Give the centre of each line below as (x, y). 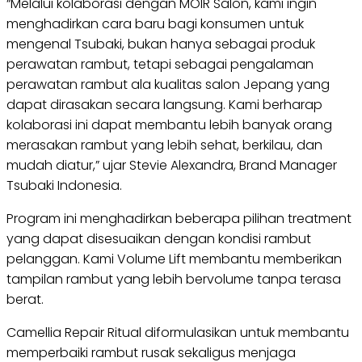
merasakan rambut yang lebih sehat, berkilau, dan (164, 145)
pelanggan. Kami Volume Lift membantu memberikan (174, 259)
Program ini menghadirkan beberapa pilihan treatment (179, 219)
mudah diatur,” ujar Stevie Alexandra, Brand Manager (172, 165)
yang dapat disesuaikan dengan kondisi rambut (159, 239)
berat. (25, 299)
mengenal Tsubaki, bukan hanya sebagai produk (161, 44)
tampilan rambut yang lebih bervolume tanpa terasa (174, 279)
